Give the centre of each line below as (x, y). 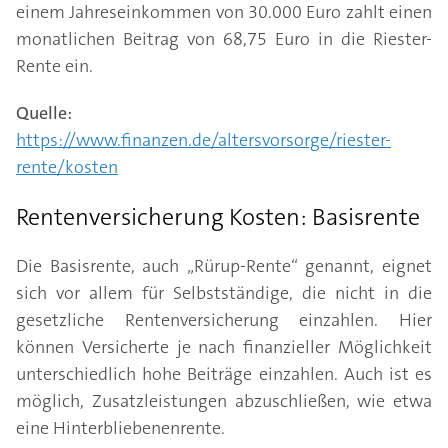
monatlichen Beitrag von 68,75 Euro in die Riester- (224, 39)
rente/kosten (67, 167)
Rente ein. (54, 66)
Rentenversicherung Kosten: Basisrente (218, 217)
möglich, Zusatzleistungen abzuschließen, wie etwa (224, 401)
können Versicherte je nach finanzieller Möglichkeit (224, 347)
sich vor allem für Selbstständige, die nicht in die (224, 293)
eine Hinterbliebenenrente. (120, 428)
